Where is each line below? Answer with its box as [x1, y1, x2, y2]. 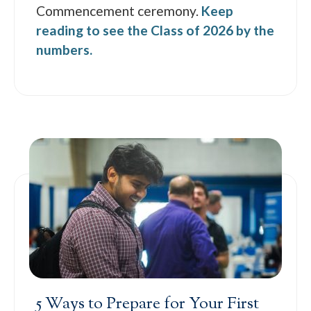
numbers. [36, 41, 93, 58]
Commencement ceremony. [36, 2, 202, 19]
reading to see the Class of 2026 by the [36, 22, 275, 38]
